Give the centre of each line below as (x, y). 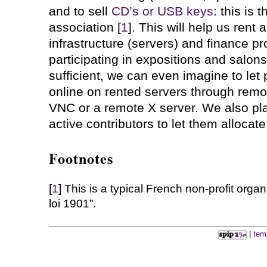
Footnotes (81, 159)
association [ (85, 27)
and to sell (80, 11)
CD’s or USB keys (162, 11)
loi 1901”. (72, 203)
